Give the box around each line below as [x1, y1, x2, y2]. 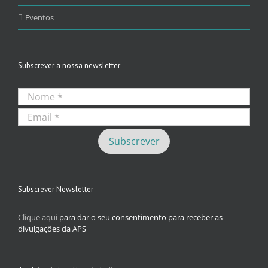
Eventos [25, 12, 54, 23]
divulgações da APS [18, 223, 86, 234]
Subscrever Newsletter [18, 184, 93, 195]
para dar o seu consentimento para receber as [57, 212, 223, 223]
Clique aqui [18, 212, 57, 223]
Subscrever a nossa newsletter [18, 60, 120, 71]
